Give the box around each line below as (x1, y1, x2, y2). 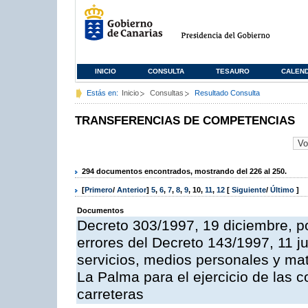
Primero (85, 186, 113, 195)
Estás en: (87, 89, 118, 97)
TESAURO (216, 67, 250, 75)
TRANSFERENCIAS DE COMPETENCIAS (75, 114, 295, 127)
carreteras (77, 286, 144, 303)
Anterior (117, 186, 146, 195)
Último (270, 186, 296, 195)
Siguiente (232, 186, 266, 195)
